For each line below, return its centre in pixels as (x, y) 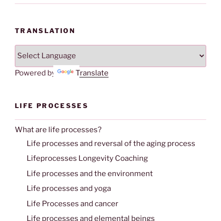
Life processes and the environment (90, 173)
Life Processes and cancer (73, 203)
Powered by (36, 73)
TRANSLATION (45, 31)
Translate (92, 73)
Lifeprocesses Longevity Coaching (87, 159)
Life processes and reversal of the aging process (111, 143)
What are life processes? (58, 129)
